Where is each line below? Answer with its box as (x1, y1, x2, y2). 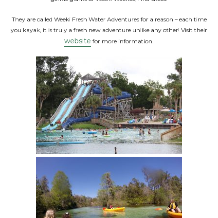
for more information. (91, 37, 154, 45)
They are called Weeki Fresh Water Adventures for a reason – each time (11, 16, 207, 23)
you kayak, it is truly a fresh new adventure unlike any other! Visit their (11, 26, 207, 34)
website (64, 36, 91, 45)
